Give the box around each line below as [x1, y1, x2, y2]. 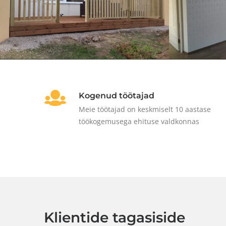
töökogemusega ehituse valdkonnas [79, 116, 199, 126]
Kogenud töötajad [79, 90, 154, 100]
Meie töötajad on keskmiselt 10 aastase [79, 104, 211, 114]
